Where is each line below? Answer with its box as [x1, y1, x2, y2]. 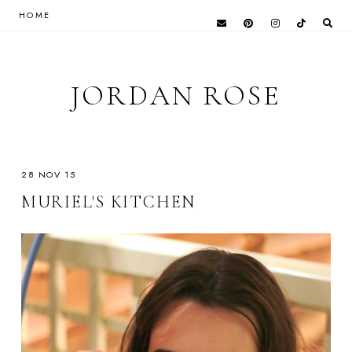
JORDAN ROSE [71, 79, 281, 113]
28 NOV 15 [20, 168, 76, 181]
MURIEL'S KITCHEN [20, 192, 196, 213]
